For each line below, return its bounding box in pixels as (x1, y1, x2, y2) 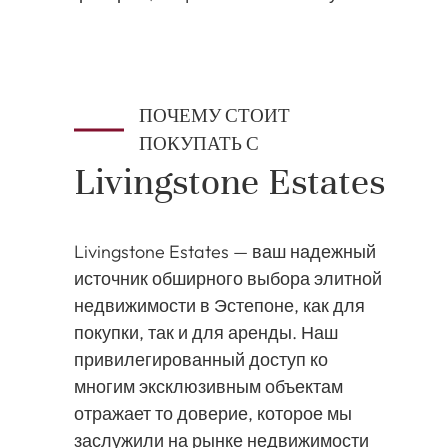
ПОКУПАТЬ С (139, 133, 259, 155)
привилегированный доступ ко (74, 348, 328, 371)
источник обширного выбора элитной (74, 267, 382, 290)
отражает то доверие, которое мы (74, 402, 352, 425)
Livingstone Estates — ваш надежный (74, 240, 376, 263)
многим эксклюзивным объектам (74, 375, 343, 398)
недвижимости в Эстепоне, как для (74, 294, 365, 317)
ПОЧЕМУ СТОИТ (139, 105, 290, 127)
